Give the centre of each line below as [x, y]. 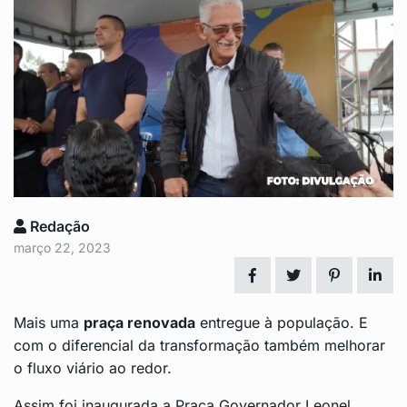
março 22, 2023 [62, 248]
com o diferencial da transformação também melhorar [199, 346]
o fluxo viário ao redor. [93, 368]
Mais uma [49, 323]
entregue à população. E [282, 323]
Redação [58, 227]
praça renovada [139, 323]
